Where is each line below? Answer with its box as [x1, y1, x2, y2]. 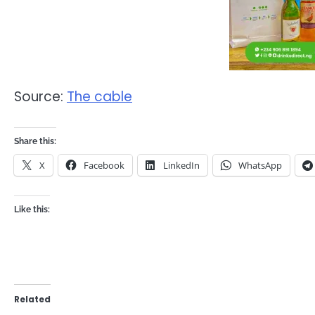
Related [14, 292, 51, 305]
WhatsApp [238, 158, 282, 172]
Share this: [14, 136, 56, 146]
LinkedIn [163, 158, 200, 172]
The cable [67, 87, 132, 107]
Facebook [84, 158, 124, 172]
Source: [14, 87, 67, 107]
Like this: [14, 204, 50, 214]
